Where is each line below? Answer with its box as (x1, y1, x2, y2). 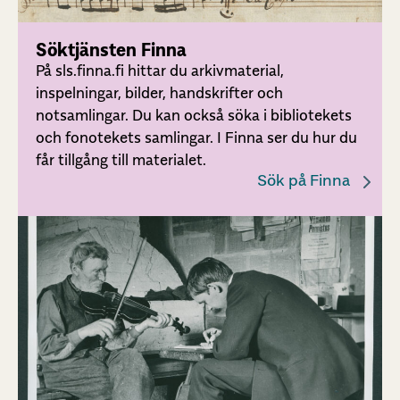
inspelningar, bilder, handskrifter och (36, 84, 283, 103)
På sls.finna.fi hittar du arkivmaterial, (36, 62, 284, 80)
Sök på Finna (257, 171, 350, 190)
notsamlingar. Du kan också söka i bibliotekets (36, 106, 352, 125)
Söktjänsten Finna (36, 39, 187, 62)
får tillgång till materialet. (36, 151, 206, 170)
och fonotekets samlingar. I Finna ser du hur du (36, 129, 357, 147)
